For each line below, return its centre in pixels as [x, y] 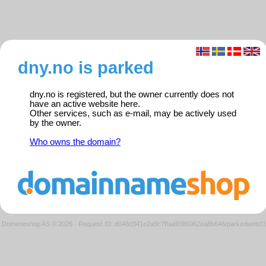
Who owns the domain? [75, 142]
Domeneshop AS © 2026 [37, 224]
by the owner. [56, 123]
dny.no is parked [86, 68]
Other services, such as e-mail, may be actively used [133, 114]
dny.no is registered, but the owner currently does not [132, 95]
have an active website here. [85, 104]
